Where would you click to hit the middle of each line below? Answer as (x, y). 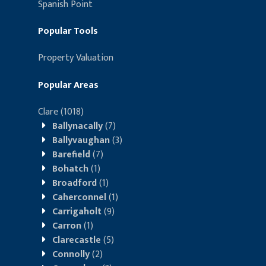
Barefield (71, 154)
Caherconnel (79, 197)
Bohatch (70, 169)
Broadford (75, 183)
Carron (67, 226)
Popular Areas (68, 85)
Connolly (71, 254)
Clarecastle (77, 240)
